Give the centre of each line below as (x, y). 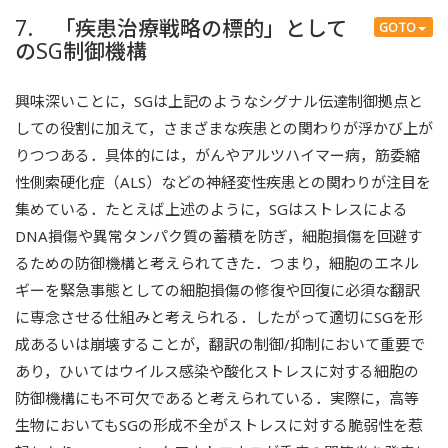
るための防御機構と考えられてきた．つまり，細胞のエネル (217, 262)
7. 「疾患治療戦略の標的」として (181, 27)
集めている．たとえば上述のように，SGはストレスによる (211, 208)
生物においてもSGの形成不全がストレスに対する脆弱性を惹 (219, 424)
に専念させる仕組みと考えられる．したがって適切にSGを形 (219, 316)
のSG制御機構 (81, 50)
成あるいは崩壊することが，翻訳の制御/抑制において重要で (220, 343)
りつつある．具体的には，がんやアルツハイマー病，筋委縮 (217, 154)
